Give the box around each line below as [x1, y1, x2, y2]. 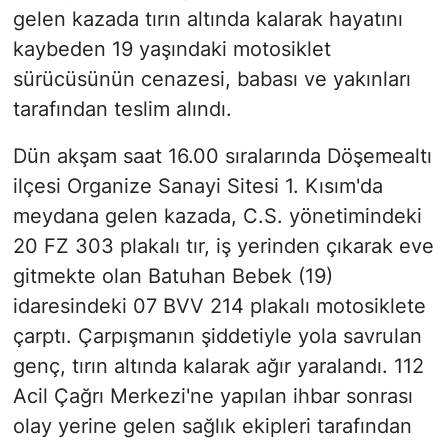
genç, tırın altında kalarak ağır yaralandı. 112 [12, 354, 424, 379]
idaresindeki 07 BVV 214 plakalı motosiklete [12, 294, 426, 319]
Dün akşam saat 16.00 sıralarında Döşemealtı [12, 144, 432, 169]
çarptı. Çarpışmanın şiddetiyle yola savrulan [12, 324, 422, 349]
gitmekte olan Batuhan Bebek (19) [12, 264, 333, 289]
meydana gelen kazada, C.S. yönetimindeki [12, 204, 422, 229]
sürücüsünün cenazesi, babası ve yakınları [12, 67, 411, 92]
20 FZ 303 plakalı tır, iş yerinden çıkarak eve [12, 234, 434, 259]
